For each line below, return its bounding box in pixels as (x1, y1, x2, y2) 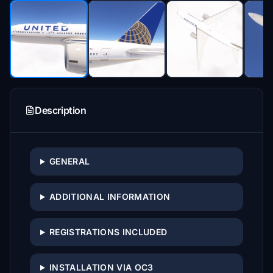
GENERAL (49, 156, 90, 166)
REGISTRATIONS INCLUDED (49, 227, 168, 237)
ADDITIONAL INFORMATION (49, 191, 171, 202)
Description (35, 104, 87, 116)
